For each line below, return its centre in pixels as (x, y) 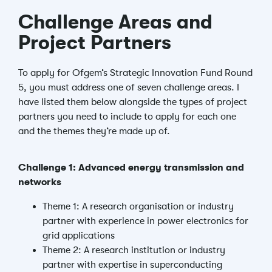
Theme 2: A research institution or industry (134, 250)
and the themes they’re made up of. (94, 131)
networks (40, 182)
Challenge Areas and (115, 22)
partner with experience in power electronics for (145, 221)
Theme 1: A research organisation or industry (138, 206)
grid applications (79, 236)
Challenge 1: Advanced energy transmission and (131, 168)
